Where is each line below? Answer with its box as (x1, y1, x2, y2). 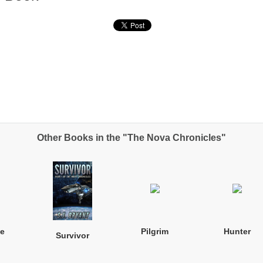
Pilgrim (141, 226, 169, 236)
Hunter (223, 226, 251, 236)
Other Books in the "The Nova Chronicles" (36, 132, 226, 143)
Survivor (56, 230, 90, 240)
